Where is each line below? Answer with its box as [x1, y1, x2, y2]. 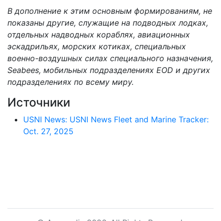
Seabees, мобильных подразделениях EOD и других [7, 65, 210, 75]
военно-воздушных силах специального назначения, [7, 53, 213, 63]
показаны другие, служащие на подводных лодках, [7, 17, 208, 28]
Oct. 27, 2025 [23, 126, 74, 136]
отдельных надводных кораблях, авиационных [7, 29, 190, 39]
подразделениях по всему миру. [7, 76, 134, 87]
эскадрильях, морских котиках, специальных [7, 41, 186, 51]
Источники [7, 95, 70, 110]
